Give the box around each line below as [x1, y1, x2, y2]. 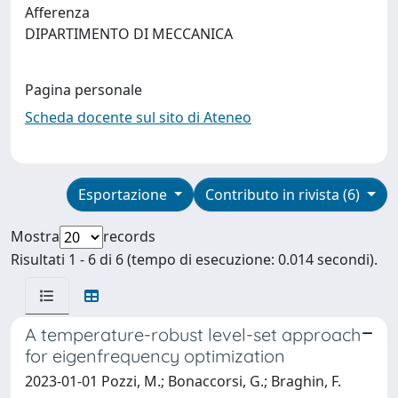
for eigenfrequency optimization [25, 344, 285, 367]
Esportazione [77, 184, 171, 204]
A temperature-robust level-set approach [25, 322, 361, 346]
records [103, 226, 155, 246]
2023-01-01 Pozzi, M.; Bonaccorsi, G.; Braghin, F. [25, 370, 341, 391]
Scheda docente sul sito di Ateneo [25, 107, 251, 127]
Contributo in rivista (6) [205, 184, 364, 204]
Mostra [11, 226, 60, 246]
